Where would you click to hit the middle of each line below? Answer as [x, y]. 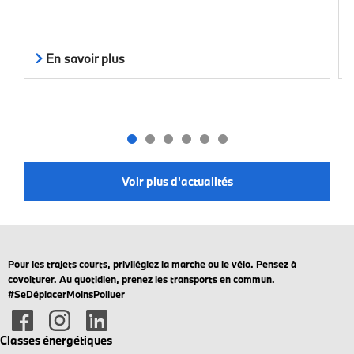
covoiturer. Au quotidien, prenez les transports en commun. [141, 279]
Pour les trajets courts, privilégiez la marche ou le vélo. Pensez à [152, 264]
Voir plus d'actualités [177, 182]
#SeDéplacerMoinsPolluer [66, 294]
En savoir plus [84, 58]
